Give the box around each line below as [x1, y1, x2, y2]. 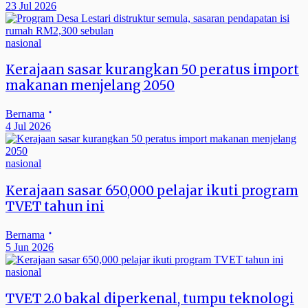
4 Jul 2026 [5, 120, 51, 133]
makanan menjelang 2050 [5, 78, 175, 94]
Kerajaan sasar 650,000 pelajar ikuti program [5, 182, 298, 199]
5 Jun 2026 [5, 241, 54, 253]
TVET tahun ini [5, 198, 104, 214]
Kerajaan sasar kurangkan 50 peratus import [5, 62, 299, 78]
